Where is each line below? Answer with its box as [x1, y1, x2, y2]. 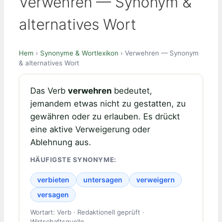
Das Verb [30, 85, 68, 96]
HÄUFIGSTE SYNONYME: [30, 156, 116, 164]
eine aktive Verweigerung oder [30, 124, 150, 134]
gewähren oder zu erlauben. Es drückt [30, 111, 180, 121]
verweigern [136, 175, 175, 184]
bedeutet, [111, 85, 152, 96]
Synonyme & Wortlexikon [40, 49, 118, 57]
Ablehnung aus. [30, 137, 91, 147]
